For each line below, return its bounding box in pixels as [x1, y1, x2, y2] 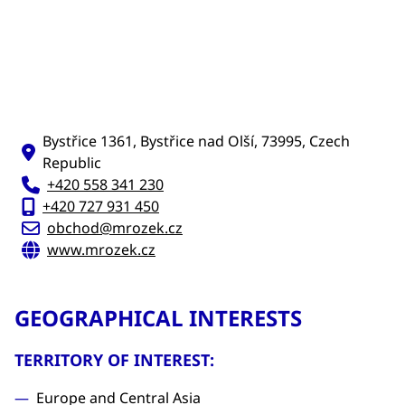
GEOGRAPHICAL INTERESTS [14, 303, 302, 333]
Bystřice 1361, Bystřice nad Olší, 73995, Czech [42, 131, 350, 151]
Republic [42, 153, 101, 173]
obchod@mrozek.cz [47, 218, 183, 238]
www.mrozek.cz [47, 240, 155, 259]
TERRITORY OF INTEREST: [14, 349, 214, 371]
